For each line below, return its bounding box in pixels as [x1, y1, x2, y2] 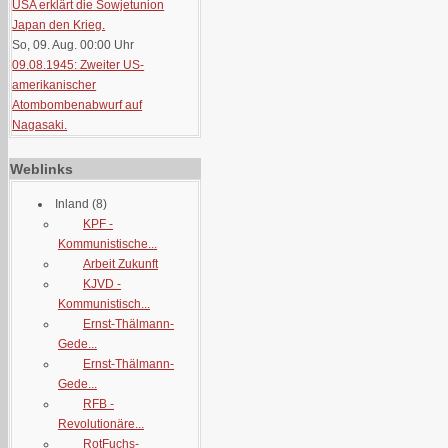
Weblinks [10, 161, 73, 177]
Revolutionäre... [58, 417, 144, 431]
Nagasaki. [12, 118, 68, 132]
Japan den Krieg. [12, 18, 106, 32]
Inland [55, 197, 89, 211]
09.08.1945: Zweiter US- [12, 58, 145, 72]
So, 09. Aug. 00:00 [12, 38, 112, 52]
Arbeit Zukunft [83, 257, 158, 271]
